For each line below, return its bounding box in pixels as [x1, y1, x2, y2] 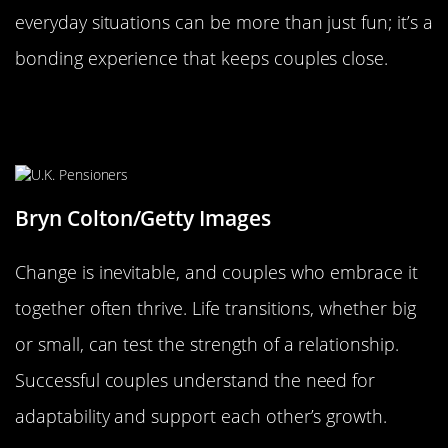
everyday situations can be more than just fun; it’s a [15, 10, 433, 35]
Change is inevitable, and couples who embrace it [15, 259, 418, 284]
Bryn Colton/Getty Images [15, 203, 271, 232]
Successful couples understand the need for [15, 367, 376, 392]
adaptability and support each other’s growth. [15, 403, 388, 428]
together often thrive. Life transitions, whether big [15, 295, 416, 320]
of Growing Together [15, 118, 252, 153]
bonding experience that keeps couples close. [15, 46, 389, 71]
